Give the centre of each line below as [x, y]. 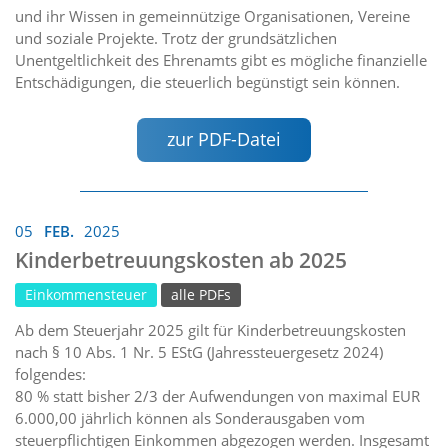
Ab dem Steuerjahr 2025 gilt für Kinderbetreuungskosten [210, 329]
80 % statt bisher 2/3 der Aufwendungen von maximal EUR [217, 395]
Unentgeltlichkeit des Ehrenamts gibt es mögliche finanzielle [221, 60]
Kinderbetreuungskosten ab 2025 [181, 259]
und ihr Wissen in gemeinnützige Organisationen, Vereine [212, 16]
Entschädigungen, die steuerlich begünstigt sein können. [207, 82]
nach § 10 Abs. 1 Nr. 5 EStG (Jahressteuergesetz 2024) [199, 351]
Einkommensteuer [86, 294]
